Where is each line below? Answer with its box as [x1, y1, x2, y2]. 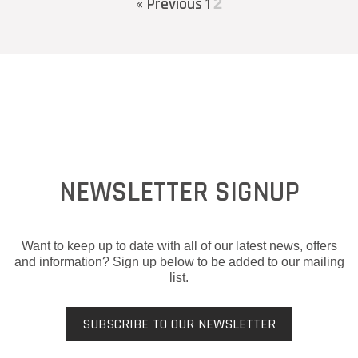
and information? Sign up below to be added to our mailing [14, 254, 344, 268]
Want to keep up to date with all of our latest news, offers [21, 238, 337, 253]
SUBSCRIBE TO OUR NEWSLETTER [82, 314, 276, 333]
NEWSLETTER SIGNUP [58, 173, 300, 210]
